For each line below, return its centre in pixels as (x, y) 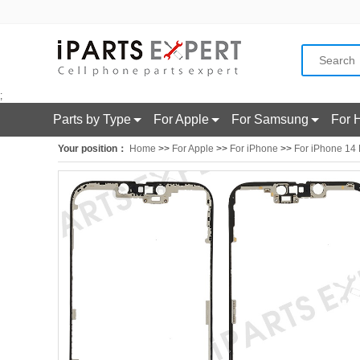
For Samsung (270, 119)
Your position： (92, 149)
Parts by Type (92, 119)
